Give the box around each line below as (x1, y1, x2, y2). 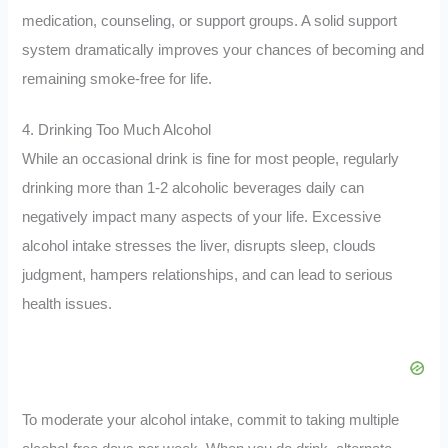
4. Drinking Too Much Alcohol (22, 122, 212, 139)
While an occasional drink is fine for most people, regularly (22, 151, 400, 168)
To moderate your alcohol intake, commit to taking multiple (22, 411, 400, 428)
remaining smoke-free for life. (22, 71, 213, 88)
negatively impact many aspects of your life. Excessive (22, 209, 382, 226)
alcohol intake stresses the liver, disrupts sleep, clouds (22, 238, 377, 255)
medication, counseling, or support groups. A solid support (22, 13, 398, 30)
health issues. (22, 296, 113, 313)
